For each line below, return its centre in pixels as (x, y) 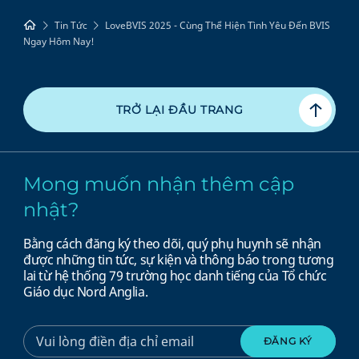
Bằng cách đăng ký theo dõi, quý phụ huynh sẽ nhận (172, 243)
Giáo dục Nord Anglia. (86, 291)
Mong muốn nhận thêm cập (159, 184)
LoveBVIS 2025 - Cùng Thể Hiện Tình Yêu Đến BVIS (218, 25)
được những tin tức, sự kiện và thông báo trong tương (179, 259)
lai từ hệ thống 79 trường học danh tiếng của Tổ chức (175, 275)
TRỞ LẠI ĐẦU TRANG (179, 109)
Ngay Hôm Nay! (59, 41)
